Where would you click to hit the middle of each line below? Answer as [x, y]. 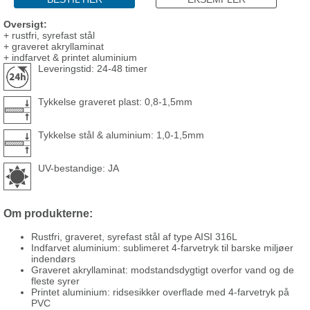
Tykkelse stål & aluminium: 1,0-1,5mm [121, 135]
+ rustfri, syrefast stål [49, 35]
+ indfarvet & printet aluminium [70, 57]
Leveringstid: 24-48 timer [93, 68]
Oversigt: [25, 24]
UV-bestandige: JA [79, 168]
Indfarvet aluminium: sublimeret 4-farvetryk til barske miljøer [162, 248]
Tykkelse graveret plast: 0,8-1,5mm [115, 101]
